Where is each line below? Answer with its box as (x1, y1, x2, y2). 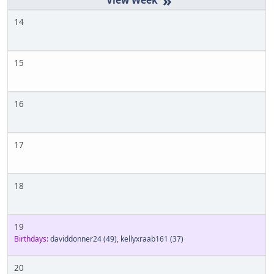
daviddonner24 (50, 233, 102, 244)
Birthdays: (14, 233, 48, 244)
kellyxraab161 (120, 233, 168, 244)
